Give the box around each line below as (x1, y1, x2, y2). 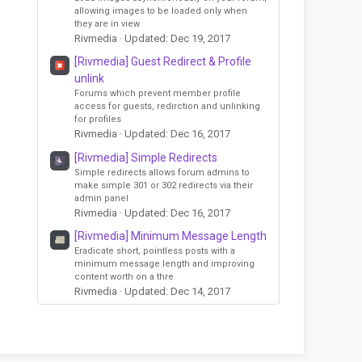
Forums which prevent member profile (74, 88, 241, 99)
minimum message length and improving (74, 259, 255, 270)
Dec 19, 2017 (170, 32, 230, 44)
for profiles (74, 114, 121, 125)
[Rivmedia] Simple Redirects (74, 150, 217, 164)
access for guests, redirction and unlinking (74, 101, 260, 112)
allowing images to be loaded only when (74, 5, 247, 16)
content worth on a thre (74, 271, 174, 283)
